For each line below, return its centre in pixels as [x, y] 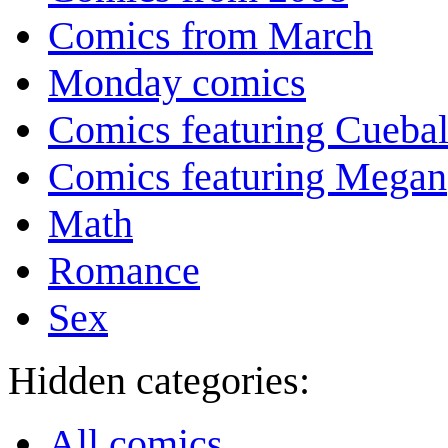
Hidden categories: [159, 381]
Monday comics [177, 83]
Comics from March [210, 36]
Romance [124, 271]
